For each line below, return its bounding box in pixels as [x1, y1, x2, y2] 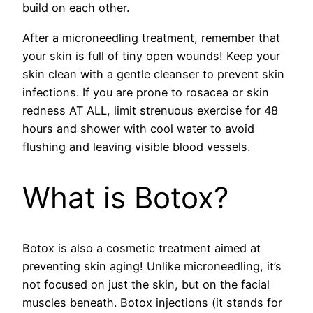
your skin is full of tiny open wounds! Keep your [22, 48, 280, 63]
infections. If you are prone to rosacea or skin [22, 85, 269, 99]
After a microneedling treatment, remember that [22, 30, 280, 45]
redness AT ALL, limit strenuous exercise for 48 [22, 103, 278, 117]
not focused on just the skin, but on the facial [22, 277, 270, 292]
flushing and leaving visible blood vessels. [22, 139, 250, 154]
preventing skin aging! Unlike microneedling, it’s [22, 259, 282, 274]
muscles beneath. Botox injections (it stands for [22, 296, 282, 310]
